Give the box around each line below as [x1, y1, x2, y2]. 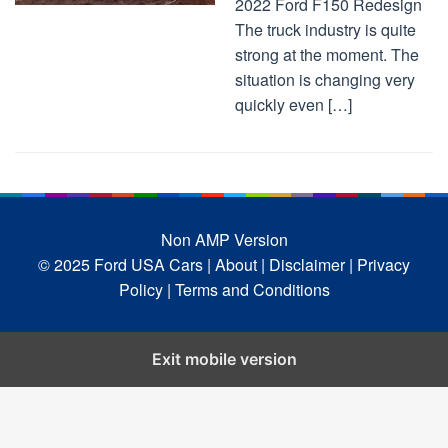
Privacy [357, 253, 410, 276]
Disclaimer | [269, 253, 353, 276]
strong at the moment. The [235, 43, 419, 66]
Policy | [118, 278, 171, 301]
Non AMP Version [160, 228, 288, 251]
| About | [207, 253, 265, 276]
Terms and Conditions [174, 278, 330, 301]
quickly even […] [235, 93, 352, 116]
